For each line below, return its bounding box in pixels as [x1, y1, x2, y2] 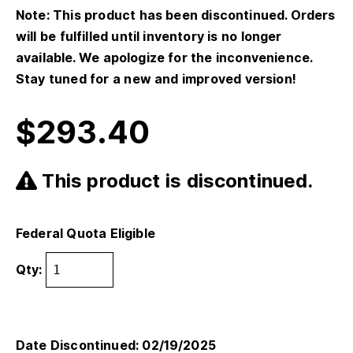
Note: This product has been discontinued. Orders [16, 6, 336, 23]
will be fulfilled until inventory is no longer [16, 28, 282, 44]
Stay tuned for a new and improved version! [16, 70, 296, 87]
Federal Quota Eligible [16, 225, 155, 241]
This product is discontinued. [37, 169, 314, 192]
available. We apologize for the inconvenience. [16, 49, 313, 65]
